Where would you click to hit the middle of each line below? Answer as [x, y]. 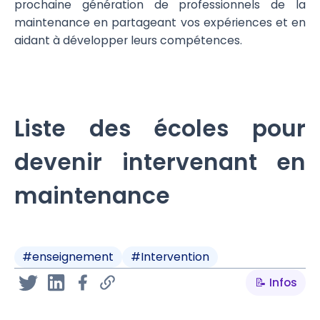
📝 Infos [276, 282]
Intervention [175, 256]
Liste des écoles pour [160, 128]
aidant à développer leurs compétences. [128, 40]
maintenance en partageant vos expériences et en [160, 22]
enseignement [73, 256]
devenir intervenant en [160, 162]
